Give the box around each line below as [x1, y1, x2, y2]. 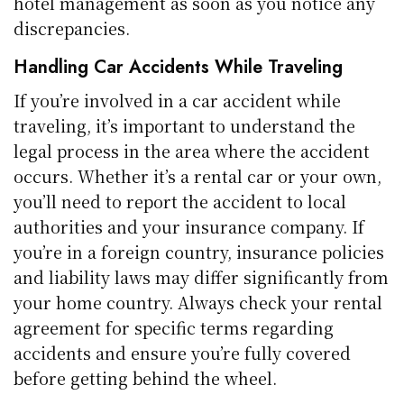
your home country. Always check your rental [14, 289, 383, 314]
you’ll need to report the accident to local [14, 188, 347, 213]
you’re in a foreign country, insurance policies [14, 239, 385, 263]
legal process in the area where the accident [14, 138, 371, 162]
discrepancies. [14, 15, 130, 40]
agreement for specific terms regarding [14, 315, 335, 339]
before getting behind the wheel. [14, 365, 278, 390]
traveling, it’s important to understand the [14, 113, 356, 137]
